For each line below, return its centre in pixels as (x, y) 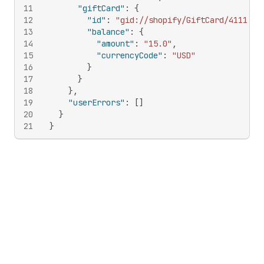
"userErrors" (97, 103)
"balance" (108, 32)
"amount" (115, 44)
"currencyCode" (130, 55)
